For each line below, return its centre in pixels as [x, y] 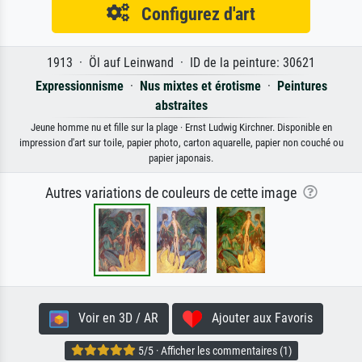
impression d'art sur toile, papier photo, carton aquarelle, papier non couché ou [181, 143]
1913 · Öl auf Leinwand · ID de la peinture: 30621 [181, 63]
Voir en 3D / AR [114, 318]
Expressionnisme [79, 86]
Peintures [302, 86]
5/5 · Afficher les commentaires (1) [213, 350]
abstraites [181, 106]
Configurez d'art [192, 14]
